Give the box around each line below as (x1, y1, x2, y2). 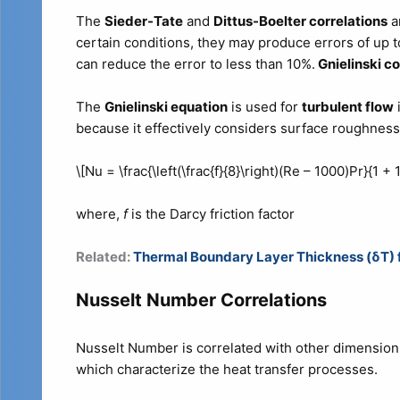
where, (75, 204, 123, 222)
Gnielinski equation (104, 97, 228, 115)
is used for (227, 97, 302, 115)
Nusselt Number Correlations (75, 288, 327, 311)
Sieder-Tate (104, 12, 183, 29)
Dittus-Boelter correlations (212, 12, 387, 29)
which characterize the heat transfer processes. (75, 360, 378, 378)
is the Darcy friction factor (127, 204, 295, 222)
